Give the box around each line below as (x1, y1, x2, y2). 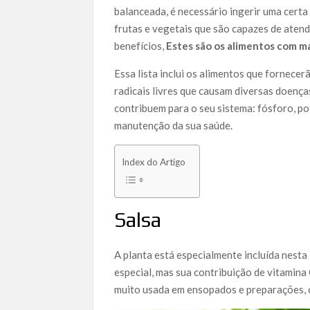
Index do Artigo (122, 156, 186, 167)
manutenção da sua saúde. (114, 118, 233, 131)
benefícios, (114, 39, 167, 52)
